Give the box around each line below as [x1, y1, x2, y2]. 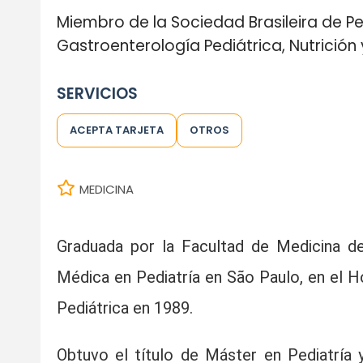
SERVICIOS [56, 82, 138, 105]
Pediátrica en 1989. [56, 297, 193, 318]
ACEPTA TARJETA [69, 122, 164, 138]
